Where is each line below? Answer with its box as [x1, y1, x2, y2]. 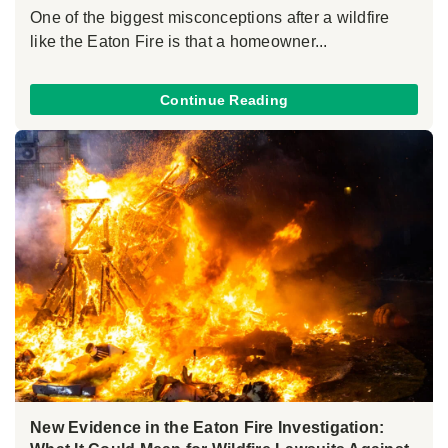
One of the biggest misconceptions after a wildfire [30, 9, 390, 27]
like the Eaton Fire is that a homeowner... [30, 33, 328, 51]
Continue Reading [160, 91, 288, 108]
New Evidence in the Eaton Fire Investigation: [30, 418, 385, 436]
